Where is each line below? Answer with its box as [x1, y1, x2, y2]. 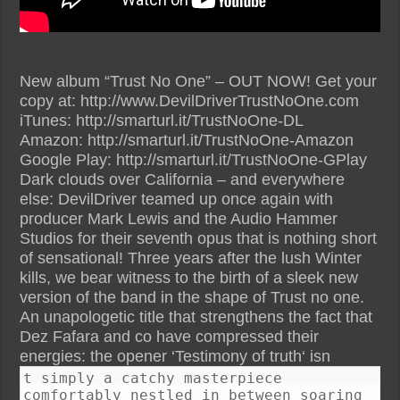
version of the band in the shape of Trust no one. [20, 287, 365, 306]
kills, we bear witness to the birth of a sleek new [20, 268, 359, 287]
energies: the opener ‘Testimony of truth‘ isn [20, 346, 331, 365]
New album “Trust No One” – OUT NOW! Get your [20, 71, 378, 90]
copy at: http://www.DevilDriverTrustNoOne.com [20, 91, 360, 110]
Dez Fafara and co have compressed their [20, 327, 320, 346]
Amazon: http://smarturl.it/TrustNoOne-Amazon [20, 130, 354, 149]
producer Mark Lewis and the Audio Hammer [20, 209, 338, 228]
